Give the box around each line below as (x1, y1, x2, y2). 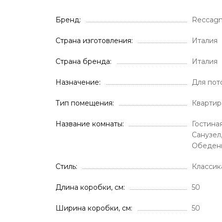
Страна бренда (55, 57, 110, 66)
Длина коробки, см (55, 183, 123, 192)
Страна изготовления (55, 36, 131, 45)
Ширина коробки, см (55, 204, 131, 213)
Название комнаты (55, 119, 122, 128)
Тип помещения (55, 99, 112, 108)
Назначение (55, 78, 99, 87)
